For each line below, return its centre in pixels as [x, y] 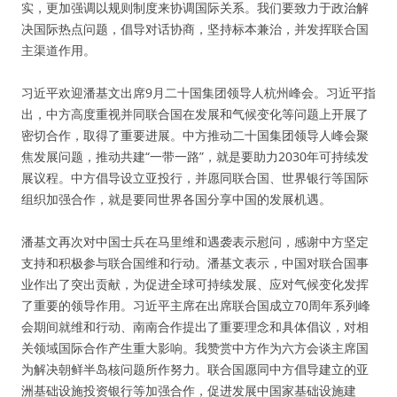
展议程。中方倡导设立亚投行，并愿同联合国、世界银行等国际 [195, 178]
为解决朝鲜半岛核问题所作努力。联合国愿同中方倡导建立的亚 [195, 369]
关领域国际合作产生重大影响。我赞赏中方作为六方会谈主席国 [195, 348]
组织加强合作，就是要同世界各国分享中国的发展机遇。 [176, 199]
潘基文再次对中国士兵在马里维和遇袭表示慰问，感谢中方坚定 [195, 241]
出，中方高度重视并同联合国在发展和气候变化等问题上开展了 [195, 114]
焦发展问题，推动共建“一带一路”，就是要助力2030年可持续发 [195, 156]
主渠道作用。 [58, 50]
